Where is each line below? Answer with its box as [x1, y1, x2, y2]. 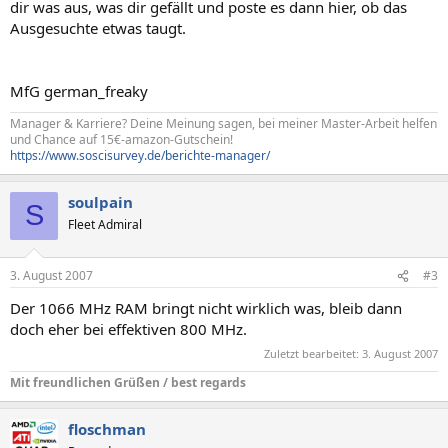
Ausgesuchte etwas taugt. [10, 17, 186, 38]
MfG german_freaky [10, 80, 148, 101]
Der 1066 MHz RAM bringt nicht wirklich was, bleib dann [10, 298, 402, 318]
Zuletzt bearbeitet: [264, 345, 362, 361]
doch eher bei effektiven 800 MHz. [10, 319, 247, 339]
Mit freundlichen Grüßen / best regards [10, 373, 246, 391]
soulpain [68, 191, 133, 212]
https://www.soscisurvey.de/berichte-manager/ [10, 146, 270, 164]
